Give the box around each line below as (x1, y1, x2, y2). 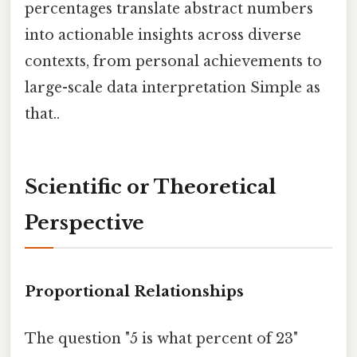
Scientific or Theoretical (25, 175, 276, 199)
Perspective (25, 211, 144, 235)
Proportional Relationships (25, 282, 244, 301)
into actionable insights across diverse (25, 25, 301, 44)
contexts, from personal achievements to (25, 52, 322, 70)
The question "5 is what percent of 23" (25, 330, 298, 348)
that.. (25, 104, 60, 123)
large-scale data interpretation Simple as (25, 78, 320, 96)
